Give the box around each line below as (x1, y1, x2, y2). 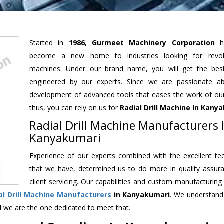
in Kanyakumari (111, 189, 170, 199)
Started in (29, 37, 69, 47)
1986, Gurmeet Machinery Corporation (68, 37, 215, 47)
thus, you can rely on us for (29, 102, 120, 112)
